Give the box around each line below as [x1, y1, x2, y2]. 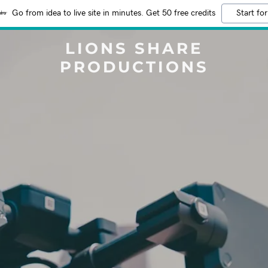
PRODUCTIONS [59, 57, 209, 77]
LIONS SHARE [65, 39, 203, 58]
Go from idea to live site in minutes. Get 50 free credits [12, 9, 215, 17]
